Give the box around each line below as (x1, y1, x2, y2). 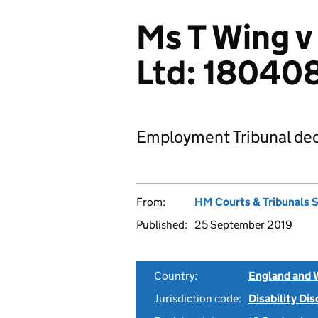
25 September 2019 (194, 218, 292, 231)
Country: (154, 269, 197, 283)
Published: (136, 218, 187, 231)
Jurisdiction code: (154, 292, 241, 305)
